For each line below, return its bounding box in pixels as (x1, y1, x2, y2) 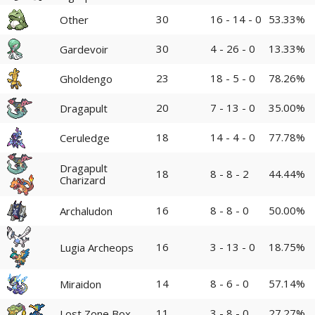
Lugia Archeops (60, 240, 134, 255)
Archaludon (60, 203, 112, 218)
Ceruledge (60, 130, 110, 145)
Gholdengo (60, 71, 112, 86)
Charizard (60, 173, 105, 187)
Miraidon (60, 276, 101, 291)
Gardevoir (60, 41, 108, 56)
